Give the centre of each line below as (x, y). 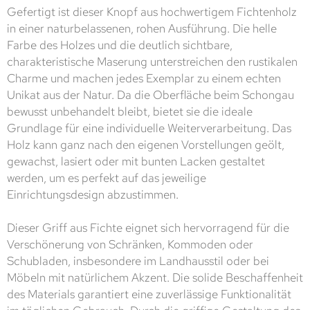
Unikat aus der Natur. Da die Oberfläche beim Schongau (151, 95)
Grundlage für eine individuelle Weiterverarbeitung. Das (149, 128)
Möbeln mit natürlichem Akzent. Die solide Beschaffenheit (155, 278)
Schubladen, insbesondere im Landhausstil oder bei (138, 261)
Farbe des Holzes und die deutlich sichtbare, (120, 45)
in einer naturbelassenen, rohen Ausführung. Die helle (142, 29)
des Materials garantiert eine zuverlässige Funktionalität (149, 294)
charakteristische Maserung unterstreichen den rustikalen (152, 62)
